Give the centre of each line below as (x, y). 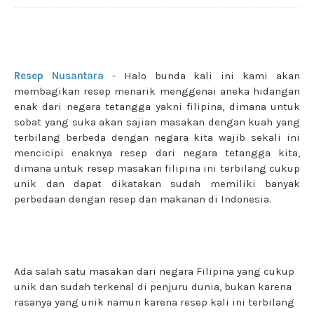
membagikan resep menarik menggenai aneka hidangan (157, 91)
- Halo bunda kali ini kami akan (202, 75)
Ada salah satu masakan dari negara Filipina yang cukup (154, 271)
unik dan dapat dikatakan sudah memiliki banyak (157, 183)
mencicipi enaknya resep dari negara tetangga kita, (157, 152)
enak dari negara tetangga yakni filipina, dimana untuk (157, 106)
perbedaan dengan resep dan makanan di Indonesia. (143, 199)
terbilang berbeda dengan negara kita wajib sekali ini (157, 137)
